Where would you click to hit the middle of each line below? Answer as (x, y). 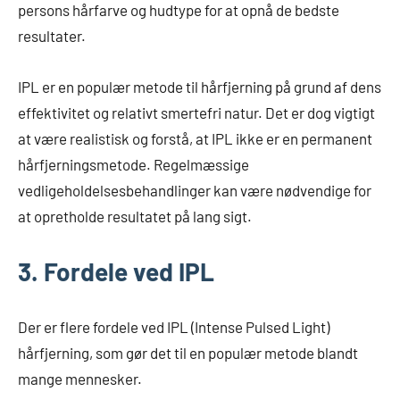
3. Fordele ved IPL (116, 271)
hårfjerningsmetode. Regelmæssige (133, 164)
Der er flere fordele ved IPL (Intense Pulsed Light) (174, 326)
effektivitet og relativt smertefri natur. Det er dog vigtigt (196, 112)
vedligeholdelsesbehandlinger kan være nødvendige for (195, 190)
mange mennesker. (80, 378)
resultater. (52, 35)
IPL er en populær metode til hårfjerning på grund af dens (200, 86)
